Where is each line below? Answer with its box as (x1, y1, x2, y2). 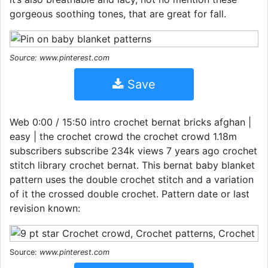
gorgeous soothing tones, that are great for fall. (10, 8, 226, 20)
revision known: (10, 202, 80, 214)
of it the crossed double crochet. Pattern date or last (10, 188, 249, 200)
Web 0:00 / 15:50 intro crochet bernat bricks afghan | (10, 116, 251, 128)
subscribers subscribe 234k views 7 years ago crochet (10, 145, 257, 157)
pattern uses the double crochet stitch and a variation (10, 173, 254, 185)
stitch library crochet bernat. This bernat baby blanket (10, 159, 255, 171)
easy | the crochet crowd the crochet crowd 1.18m (10, 130, 237, 142)
